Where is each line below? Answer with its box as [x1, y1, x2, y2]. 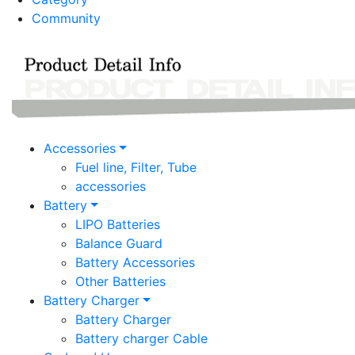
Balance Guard [75, 235, 162, 252]
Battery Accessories [75, 254, 195, 271]
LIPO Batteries [75, 216, 160, 233]
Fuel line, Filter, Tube [75, 159, 197, 176]
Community [32, 10, 101, 27]
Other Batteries [75, 273, 166, 290]
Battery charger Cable [75, 330, 208, 347]
